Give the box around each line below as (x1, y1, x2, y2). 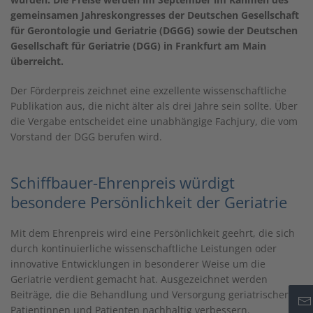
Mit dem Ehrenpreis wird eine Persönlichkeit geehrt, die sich (10, 226, 295, 240)
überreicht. (10, 54, 64, 68)
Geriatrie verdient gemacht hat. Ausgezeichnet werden (10, 272, 268, 286)
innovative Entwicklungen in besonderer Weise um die (10, 256, 265, 270)
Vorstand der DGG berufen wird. (10, 129, 162, 143)
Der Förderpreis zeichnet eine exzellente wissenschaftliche (10, 83, 286, 97)
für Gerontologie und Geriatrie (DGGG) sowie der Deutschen (10, 23, 298, 37)
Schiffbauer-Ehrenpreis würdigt (10, 171, 235, 193)
